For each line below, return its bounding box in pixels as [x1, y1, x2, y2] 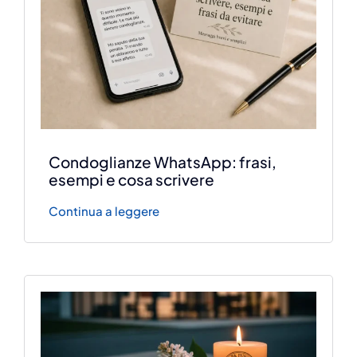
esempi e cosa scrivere [49, 169, 215, 189]
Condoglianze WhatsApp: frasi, [49, 151, 277, 171]
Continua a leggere [49, 202, 160, 218]
